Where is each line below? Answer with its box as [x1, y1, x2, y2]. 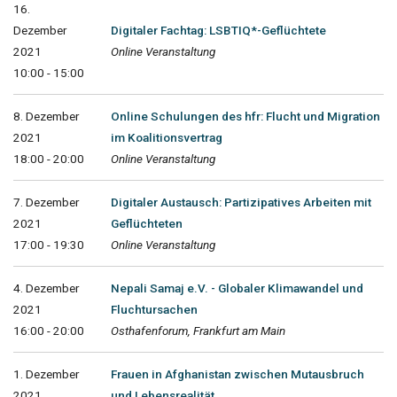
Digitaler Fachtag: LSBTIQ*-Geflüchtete [111, 22, 326, 37]
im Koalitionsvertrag [111, 129, 222, 144]
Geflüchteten [111, 215, 183, 230]
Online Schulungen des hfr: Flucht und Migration [111, 108, 380, 123]
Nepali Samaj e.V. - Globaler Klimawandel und [111, 280, 363, 295]
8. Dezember [13, 108, 79, 123]
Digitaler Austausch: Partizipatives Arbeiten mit [111, 194, 371, 209]
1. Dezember [13, 366, 79, 381]
